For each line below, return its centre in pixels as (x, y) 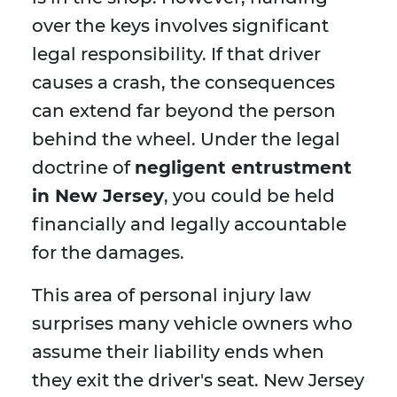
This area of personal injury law (171, 296)
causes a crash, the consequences (183, 83)
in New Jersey (98, 196)
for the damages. (108, 253)
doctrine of (83, 168)
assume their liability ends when (178, 352)
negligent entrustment (243, 168)
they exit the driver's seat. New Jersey (198, 381)
